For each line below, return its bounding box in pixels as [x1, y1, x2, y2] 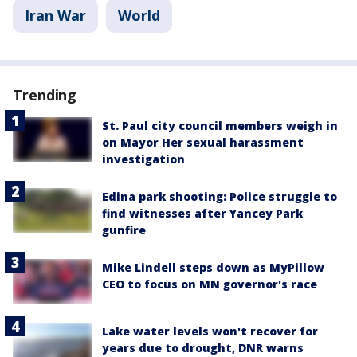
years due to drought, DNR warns [102, 340, 304, 355]
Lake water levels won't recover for [102, 324, 318, 339]
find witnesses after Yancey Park [102, 205, 303, 221]
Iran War [25, 5, 86, 25]
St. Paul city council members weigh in [102, 117, 338, 133]
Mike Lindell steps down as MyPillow [102, 259, 324, 275]
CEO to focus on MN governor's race [102, 276, 317, 292]
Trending [13, 84, 77, 104]
